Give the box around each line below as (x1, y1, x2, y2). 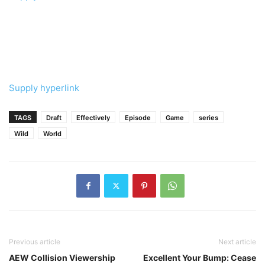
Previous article (9, 237, 60, 246)
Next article (218, 237, 256, 246)
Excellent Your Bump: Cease (143, 252, 256, 263)
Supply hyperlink (9, 82, 79, 93)
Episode (125, 113, 151, 122)
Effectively (76, 113, 110, 122)
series (199, 113, 218, 122)
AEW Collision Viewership (9, 252, 115, 263)
